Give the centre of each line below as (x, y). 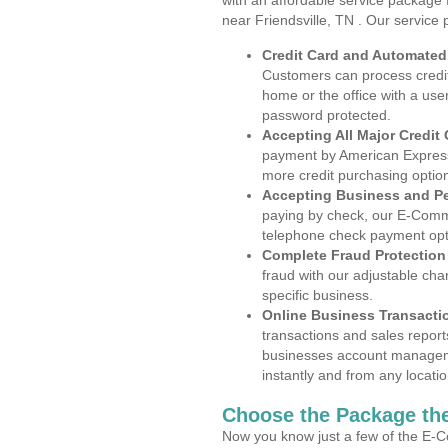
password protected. (326, 115)
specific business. (317, 295)
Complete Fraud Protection (354, 255)
